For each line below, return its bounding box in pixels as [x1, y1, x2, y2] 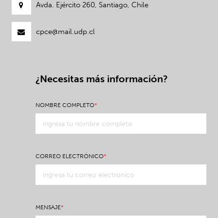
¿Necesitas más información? [36, 73, 168, 85]
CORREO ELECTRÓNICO [36, 153, 104, 160]
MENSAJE [36, 204, 61, 211]
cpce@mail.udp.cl [36, 27, 95, 36]
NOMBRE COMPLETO [36, 102, 95, 109]
